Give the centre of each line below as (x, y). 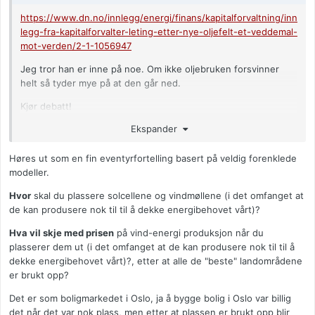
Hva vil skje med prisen (62, 232)
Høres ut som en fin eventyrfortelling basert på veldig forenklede (153, 158)
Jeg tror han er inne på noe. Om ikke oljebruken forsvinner (150, 69)
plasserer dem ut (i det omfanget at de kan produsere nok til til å (152, 246)
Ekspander (156, 128)
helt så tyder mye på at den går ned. (101, 83)
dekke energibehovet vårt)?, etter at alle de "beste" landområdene (156, 261)
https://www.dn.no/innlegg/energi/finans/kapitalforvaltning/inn (159, 18)
